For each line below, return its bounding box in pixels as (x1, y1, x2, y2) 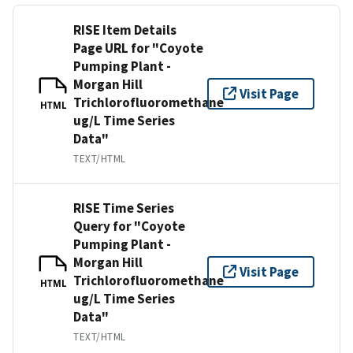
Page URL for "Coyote (73, 39, 203, 57)
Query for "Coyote (73, 217, 185, 235)
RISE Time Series (73, 199, 174, 217)
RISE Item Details (73, 20, 176, 39)
